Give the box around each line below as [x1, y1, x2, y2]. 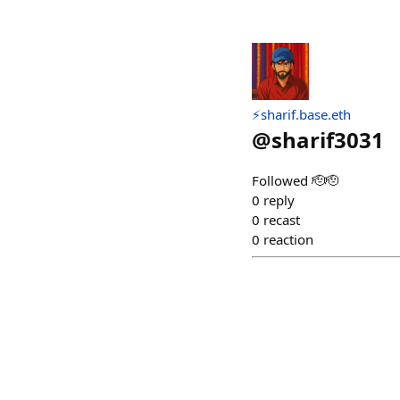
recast [263, 211, 300, 229]
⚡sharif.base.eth [252, 105, 351, 123]
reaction [263, 230, 313, 248]
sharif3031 [271, 125, 384, 154]
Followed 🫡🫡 [252, 171, 338, 189]
